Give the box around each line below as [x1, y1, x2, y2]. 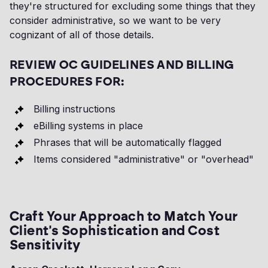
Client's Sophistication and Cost [10, 223, 220, 239]
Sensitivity [10, 237, 81, 254]
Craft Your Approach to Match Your [10, 208, 238, 225]
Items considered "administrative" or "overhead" [33, 153, 254, 166]
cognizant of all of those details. [10, 29, 154, 41]
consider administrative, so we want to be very [10, 14, 221, 27]
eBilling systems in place [33, 120, 143, 132]
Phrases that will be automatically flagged [33, 136, 221, 149]
